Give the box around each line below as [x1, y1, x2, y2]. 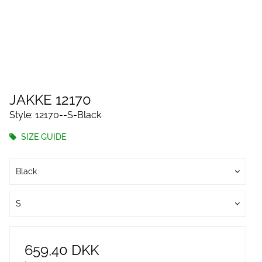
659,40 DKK [25, 242, 99, 258]
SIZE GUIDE [19, 132, 66, 142]
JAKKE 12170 [9, 91, 91, 108]
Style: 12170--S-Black [9, 109, 101, 120]
